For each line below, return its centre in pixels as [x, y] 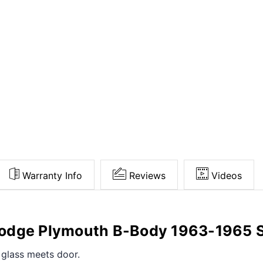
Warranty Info [52, 175]
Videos [227, 175]
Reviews [147, 175]
